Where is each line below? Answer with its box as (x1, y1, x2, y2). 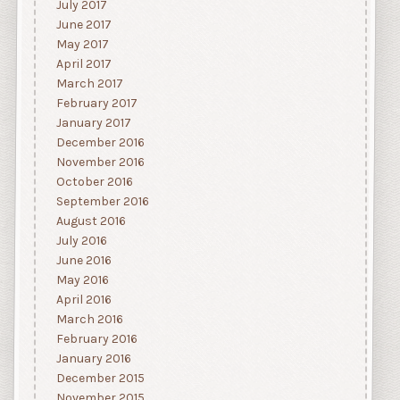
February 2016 (55, 331, 137, 347)
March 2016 (55, 312, 123, 328)
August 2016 (55, 213, 126, 229)
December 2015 (55, 371, 145, 387)
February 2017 (55, 96, 137, 112)
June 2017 (55, 17, 112, 33)
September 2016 (55, 194, 149, 210)
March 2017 (55, 76, 123, 92)
